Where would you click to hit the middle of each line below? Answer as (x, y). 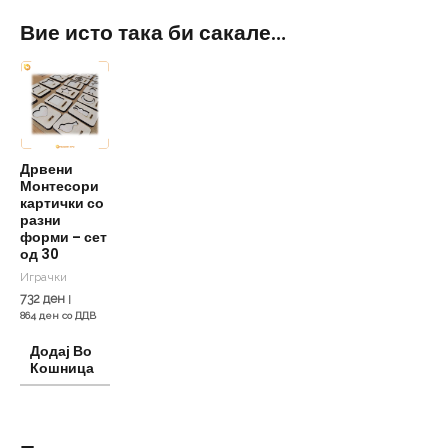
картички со (62, 204)
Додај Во (61, 351)
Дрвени (46, 170)
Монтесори (59, 187)
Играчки (43, 277)
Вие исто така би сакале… (153, 32)
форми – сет (63, 238)
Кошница (62, 368)
